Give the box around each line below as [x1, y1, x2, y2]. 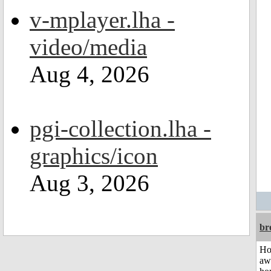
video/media [30, 34, 147, 60]
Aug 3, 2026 [30, 170, 149, 196]
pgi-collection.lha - [30, 116, 211, 142]
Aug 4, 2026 [30, 61, 149, 87]
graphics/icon [30, 143, 158, 169]
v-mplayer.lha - [30, 7, 175, 33]
